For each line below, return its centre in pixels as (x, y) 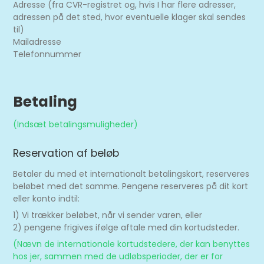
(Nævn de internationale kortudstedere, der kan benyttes (132, 244)
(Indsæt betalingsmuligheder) (76, 124)
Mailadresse (37, 42)
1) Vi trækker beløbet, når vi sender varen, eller (108, 215)
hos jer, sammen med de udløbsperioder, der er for (118, 256)
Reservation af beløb (66, 153)
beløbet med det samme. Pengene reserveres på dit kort (131, 186)
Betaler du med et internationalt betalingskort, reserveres (131, 174)
